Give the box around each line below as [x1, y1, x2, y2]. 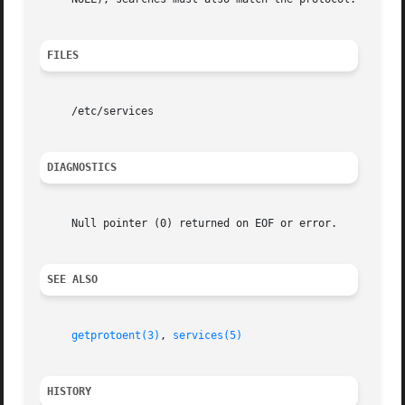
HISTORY [47, 385, 92, 399]
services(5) [173, 329, 243, 343]
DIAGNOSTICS [47, 161, 118, 174]
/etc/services [40, 105, 155, 118]
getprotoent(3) [71, 329, 161, 343]
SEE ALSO [47, 273, 99, 287]
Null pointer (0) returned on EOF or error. [40, 217, 338, 231]
